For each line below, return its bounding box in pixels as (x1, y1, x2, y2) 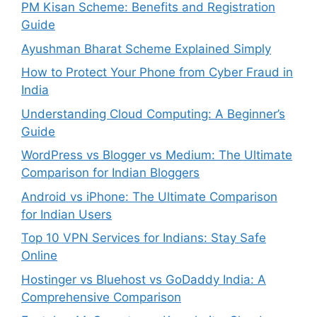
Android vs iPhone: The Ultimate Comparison (21, 189, 277, 204)
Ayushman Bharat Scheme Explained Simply (21, 41, 271, 56)
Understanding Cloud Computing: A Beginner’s (21, 106, 285, 121)
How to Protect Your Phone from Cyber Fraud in (21, 65, 293, 79)
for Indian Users (21, 207, 112, 221)
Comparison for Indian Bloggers (21, 166, 200, 180)
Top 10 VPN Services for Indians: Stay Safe (21, 231, 266, 245)
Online (21, 248, 57, 263)
